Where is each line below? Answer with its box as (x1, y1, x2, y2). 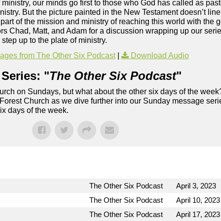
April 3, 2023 (176, 182, 216, 190)
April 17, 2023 (176, 210, 220, 219)
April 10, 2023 (176, 196, 220, 205)
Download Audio (130, 51, 189, 60)
